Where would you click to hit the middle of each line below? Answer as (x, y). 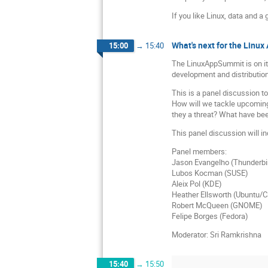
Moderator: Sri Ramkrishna (217, 234)
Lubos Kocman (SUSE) (210, 173)
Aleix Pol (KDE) (197, 183)
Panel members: (199, 151)
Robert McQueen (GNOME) (217, 205)
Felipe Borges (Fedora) (210, 216)
